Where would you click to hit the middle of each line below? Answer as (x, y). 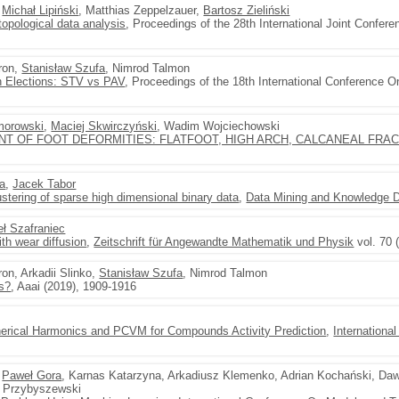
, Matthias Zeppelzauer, (141, 10)
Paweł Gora (32, 375)
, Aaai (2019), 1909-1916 (74, 286)
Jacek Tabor (45, 184)
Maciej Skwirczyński (104, 126)
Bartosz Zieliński (247, 10)
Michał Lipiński (41, 10)
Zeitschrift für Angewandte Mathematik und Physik (224, 242)
